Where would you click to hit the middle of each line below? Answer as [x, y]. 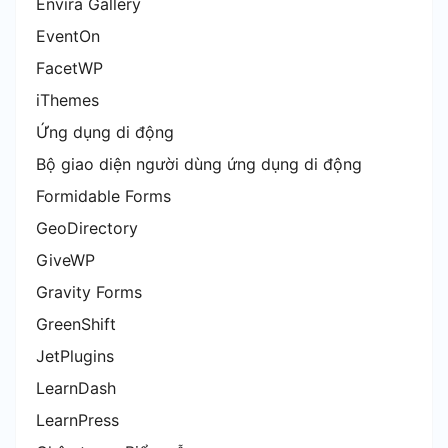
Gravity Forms [89, 291]
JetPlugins [75, 355]
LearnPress [77, 419]
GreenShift [76, 323]
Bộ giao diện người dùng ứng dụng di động [199, 163]
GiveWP [65, 259]
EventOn [68, 35]
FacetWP [69, 67]
